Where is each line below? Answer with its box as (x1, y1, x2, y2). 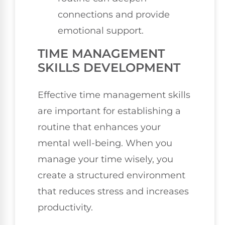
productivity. (38, 202, 93, 213)
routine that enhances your (38, 122, 161, 133)
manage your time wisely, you (38, 154, 173, 165)
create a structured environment (38, 170, 185, 181)
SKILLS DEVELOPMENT (38, 60, 180, 75)
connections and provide (58, 9, 170, 21)
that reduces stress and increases (38, 186, 189, 197)
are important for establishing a (38, 105, 181, 117)
